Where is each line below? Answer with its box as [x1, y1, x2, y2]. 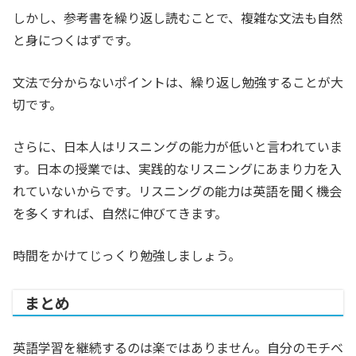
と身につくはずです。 [13, 30, 138, 50]
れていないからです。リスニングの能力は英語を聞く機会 [13, 181, 342, 201]
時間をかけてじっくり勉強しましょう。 [13, 246, 241, 265]
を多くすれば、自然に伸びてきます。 [13, 203, 227, 223]
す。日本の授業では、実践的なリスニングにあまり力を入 [13, 159, 342, 179]
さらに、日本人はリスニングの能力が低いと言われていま [13, 137, 342, 157]
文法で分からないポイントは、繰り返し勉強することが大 [13, 72, 343, 92]
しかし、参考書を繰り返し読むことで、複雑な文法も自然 [13, 8, 342, 28]
